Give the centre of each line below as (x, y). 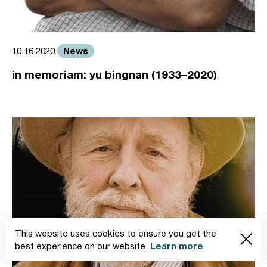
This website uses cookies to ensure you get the (116, 233)
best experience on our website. (83, 246)
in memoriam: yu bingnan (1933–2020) (114, 74)
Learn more (177, 246)
